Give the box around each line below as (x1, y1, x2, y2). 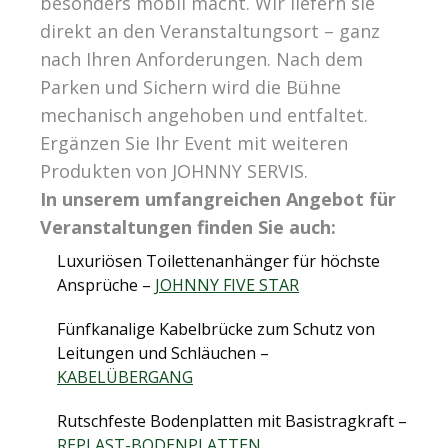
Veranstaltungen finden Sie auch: (40, 215, 336, 240)
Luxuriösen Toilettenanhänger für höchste (57, 250, 380, 273)
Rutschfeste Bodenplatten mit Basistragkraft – (57, 410, 407, 433)
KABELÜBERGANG (57, 366, 193, 389)
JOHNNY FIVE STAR (155, 274, 299, 297)
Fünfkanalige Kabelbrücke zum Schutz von (57, 318, 375, 341)
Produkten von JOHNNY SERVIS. (40, 159, 308, 184)
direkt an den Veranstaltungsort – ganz (40, 19, 380, 44)
